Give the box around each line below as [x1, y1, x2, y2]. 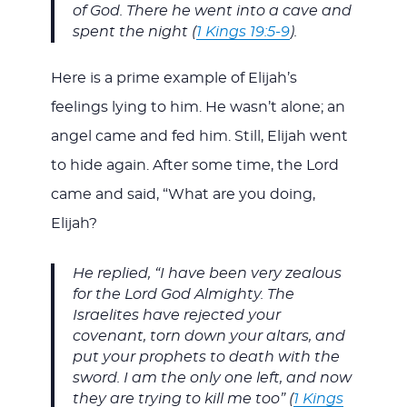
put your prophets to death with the [72, 350, 340, 365]
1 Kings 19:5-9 [195, 24, 290, 39]
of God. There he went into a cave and [72, 3, 352, 18]
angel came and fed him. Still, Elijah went [50, 129, 348, 144]
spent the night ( [72, 24, 196, 39]
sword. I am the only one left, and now [72, 371, 352, 386]
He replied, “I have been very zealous [72, 266, 342, 282]
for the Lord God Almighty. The [72, 287, 294, 303]
